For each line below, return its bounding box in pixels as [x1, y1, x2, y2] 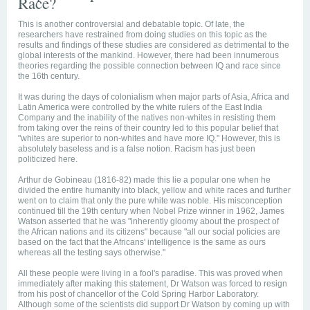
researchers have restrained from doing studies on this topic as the [18, 30, 267, 40]
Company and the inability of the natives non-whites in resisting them [18, 113, 275, 123]
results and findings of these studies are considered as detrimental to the [18, 40, 289, 51]
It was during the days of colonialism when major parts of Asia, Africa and [18, 92, 289, 102]
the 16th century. [18, 71, 80, 82]
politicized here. [18, 154, 77, 165]
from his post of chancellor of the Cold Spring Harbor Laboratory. [18, 289, 259, 300]
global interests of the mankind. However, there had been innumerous [18, 51, 279, 61]
